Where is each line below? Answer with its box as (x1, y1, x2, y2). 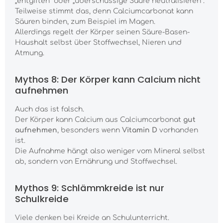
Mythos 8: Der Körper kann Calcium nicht (15, 73, 201, 86)
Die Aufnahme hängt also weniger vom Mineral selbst (15, 147, 205, 155)
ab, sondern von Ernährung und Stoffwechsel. (15, 158, 177, 166)
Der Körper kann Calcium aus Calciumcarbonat (15, 116, 183, 124)
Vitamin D (122, 126, 157, 134)
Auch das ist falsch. (15, 106, 84, 113)
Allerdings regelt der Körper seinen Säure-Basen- (15, 28, 190, 36)
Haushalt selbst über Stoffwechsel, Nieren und (15, 39, 182, 47)
